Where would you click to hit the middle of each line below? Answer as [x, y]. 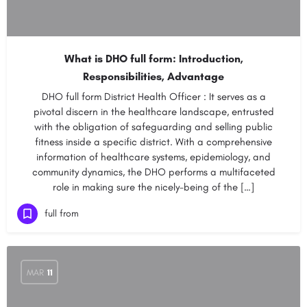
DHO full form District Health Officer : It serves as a [153, 97]
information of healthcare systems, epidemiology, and [153, 157]
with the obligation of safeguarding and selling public [153, 127]
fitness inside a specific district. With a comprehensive [153, 142]
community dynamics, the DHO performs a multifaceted [153, 172]
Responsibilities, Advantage [153, 76]
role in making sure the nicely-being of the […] [153, 187]
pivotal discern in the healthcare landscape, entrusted [153, 112]
